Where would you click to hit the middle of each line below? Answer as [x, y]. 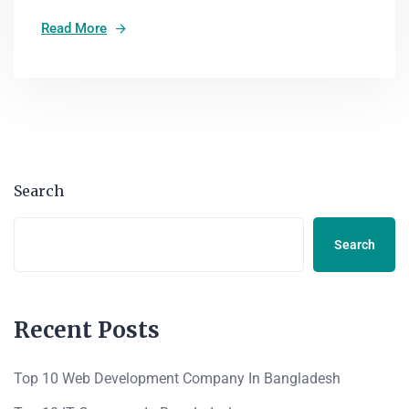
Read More [74, 28]
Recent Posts [87, 330]
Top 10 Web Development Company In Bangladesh [177, 378]
